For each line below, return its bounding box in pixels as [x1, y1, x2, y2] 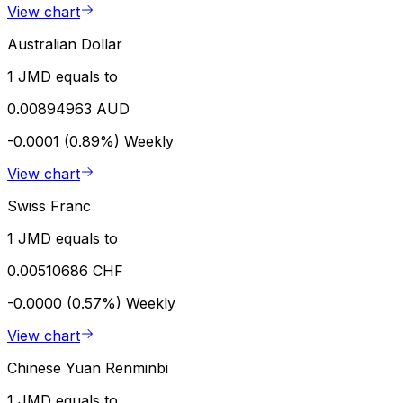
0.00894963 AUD [7, 99, 130, 118]
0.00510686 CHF [7, 261, 123, 280]
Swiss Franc [7, 196, 91, 215]
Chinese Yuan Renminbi [7, 358, 168, 377]
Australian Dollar [7, 34, 122, 53]
